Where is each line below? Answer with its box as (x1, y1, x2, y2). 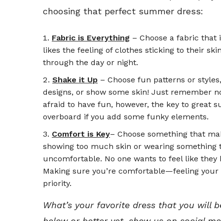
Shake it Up (52, 74, 98, 84)
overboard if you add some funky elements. (43, 111, 209, 121)
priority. (43, 178, 72, 188)
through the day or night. (43, 57, 138, 67)
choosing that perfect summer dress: (43, 5, 203, 16)
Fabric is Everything (52, 33, 130, 42)
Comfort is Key (52, 129, 110, 139)
